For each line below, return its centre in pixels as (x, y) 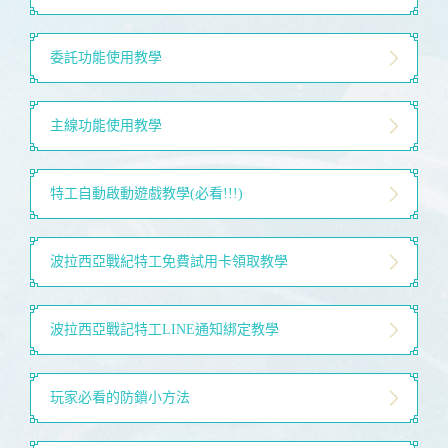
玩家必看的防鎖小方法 (120, 397)
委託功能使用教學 (106, 57)
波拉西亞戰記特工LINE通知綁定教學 (164, 329)
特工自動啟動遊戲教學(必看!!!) (146, 193)
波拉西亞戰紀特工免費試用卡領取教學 (169, 261)
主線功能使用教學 (106, 125)
